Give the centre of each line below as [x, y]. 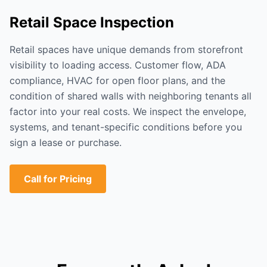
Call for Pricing [58, 179]
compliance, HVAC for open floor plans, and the [117, 80]
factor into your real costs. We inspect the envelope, [128, 111]
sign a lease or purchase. [66, 142]
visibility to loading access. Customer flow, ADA [118, 65]
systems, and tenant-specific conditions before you [126, 127]
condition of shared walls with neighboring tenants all [131, 96]
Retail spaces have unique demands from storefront [126, 49]
